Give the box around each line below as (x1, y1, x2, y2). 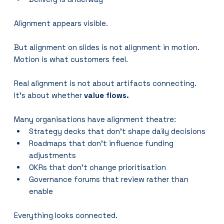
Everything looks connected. (14, 210, 118, 220)
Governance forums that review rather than (29, 174, 191, 184)
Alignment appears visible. (14, 18, 108, 28)
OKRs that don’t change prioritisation (29, 162, 166, 172)
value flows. (84, 90, 129, 100)
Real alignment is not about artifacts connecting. (14, 78, 197, 88)
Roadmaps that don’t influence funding (29, 138, 176, 148)
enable (29, 186, 53, 196)
